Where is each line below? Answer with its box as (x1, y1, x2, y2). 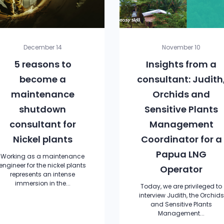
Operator (160, 163, 203, 175)
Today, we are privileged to (140, 182, 222, 190)
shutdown (19, 103, 66, 115)
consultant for (9, 118, 76, 130)
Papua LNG (156, 148, 207, 160)
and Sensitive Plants (150, 200, 212, 208)
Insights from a (146, 58, 217, 70)
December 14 (23, 43, 62, 51)
